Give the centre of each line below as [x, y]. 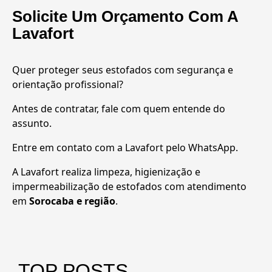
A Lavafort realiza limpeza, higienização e [106, 172]
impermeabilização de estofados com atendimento [129, 187]
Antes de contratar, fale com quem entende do [119, 109]
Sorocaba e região [72, 201]
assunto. [32, 124]
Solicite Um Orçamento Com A [125, 17]
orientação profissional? [68, 85]
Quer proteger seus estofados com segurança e [123, 70]
